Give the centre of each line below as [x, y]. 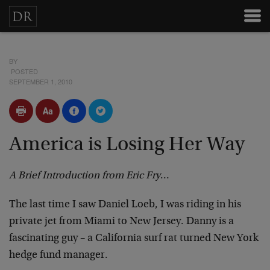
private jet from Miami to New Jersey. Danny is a [121, 222]
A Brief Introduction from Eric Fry [85, 176]
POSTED [24, 71]
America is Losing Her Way [127, 145]
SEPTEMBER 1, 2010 [41, 81]
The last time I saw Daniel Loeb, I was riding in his [125, 205]
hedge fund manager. [58, 256]
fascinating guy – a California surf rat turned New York [134, 239]
